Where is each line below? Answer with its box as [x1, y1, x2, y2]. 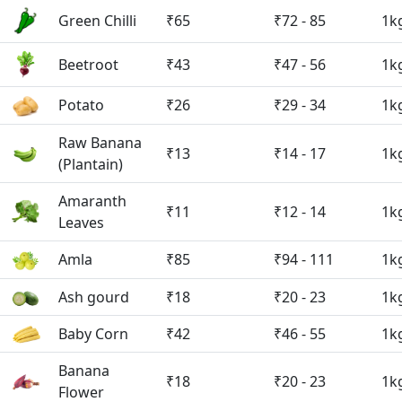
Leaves [58, 212, 104, 232]
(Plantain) [58, 153, 123, 174]
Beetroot [58, 54, 118, 74]
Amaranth [58, 190, 127, 211]
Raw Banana [58, 132, 142, 153]
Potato [58, 94, 104, 115]
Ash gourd [58, 286, 129, 307]
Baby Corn [58, 323, 128, 344]
